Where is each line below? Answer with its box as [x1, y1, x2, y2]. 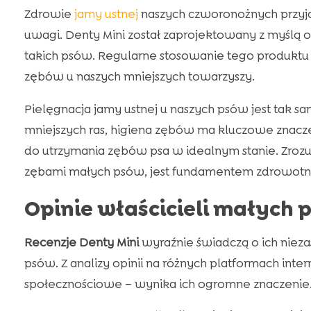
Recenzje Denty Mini [24, 235, 139, 251]
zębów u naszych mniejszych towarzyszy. [24, 69, 255, 85]
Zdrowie [24, 6, 74, 22]
